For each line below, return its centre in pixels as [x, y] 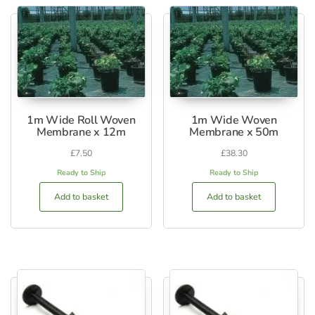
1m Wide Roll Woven [81, 121]
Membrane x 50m [234, 133]
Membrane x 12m [81, 133]
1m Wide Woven [234, 121]
